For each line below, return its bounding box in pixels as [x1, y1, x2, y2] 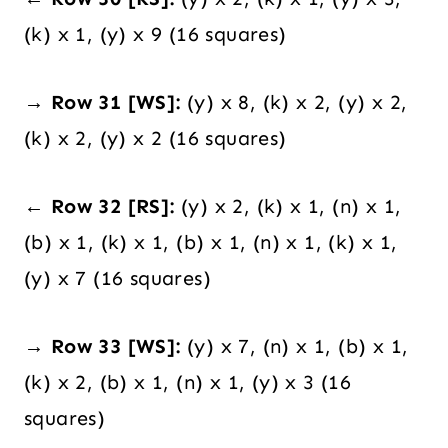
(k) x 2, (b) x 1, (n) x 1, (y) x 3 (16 [24, 370, 352, 395]
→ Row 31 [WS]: [24, 90, 181, 115]
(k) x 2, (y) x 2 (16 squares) [24, 126, 287, 151]
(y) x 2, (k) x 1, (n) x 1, [174, 194, 402, 219]
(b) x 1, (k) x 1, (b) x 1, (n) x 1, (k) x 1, [24, 230, 398, 255]
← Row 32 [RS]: [24, 194, 175, 219]
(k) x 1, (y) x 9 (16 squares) [24, 22, 287, 47]
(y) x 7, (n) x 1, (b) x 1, [180, 334, 409, 359]
